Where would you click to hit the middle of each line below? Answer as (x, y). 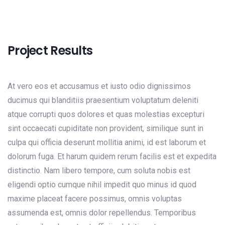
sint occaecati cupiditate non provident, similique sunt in (105, 128)
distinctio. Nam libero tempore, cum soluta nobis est (99, 171)
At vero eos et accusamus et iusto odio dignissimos (99, 86)
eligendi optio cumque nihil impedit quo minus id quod (102, 185)
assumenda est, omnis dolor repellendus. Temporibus (102, 213)
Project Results (50, 50)
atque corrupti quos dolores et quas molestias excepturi (106, 114)
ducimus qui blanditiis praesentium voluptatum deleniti (103, 100)
